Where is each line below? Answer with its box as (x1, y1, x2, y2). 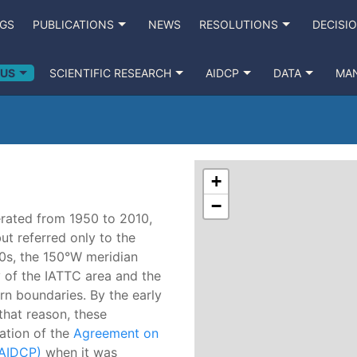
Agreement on (73, 325, 159, 341)
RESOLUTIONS (199, 18, 278, 31)
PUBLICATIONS (33, 18, 114, 31)
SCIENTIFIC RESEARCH (49, 66, 171, 80)
